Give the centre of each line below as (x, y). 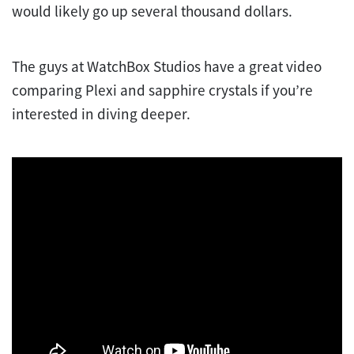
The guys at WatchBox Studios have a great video (167, 66)
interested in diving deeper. (101, 113)
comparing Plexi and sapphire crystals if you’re (162, 90)
